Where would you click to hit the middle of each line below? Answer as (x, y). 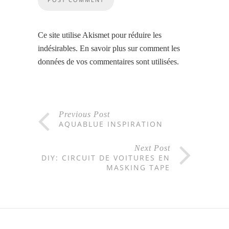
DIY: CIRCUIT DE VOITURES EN (106, 158)
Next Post (152, 148)
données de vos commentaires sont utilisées (107, 62)
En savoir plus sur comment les (130, 49)
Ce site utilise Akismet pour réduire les (100, 35)
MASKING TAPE (138, 168)
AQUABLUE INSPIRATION (111, 124)
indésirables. (59, 49)
